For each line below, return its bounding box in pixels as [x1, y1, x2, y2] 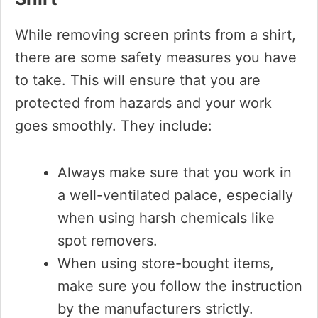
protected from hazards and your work [15, 94, 272, 111]
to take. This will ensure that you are [15, 72, 261, 89]
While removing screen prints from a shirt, [15, 26, 296, 43]
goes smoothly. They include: [15, 117, 212, 134]
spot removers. [57, 232, 158, 249]
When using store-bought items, [57, 255, 274, 272]
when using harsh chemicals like [57, 209, 275, 226]
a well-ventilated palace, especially [57, 187, 293, 204]
